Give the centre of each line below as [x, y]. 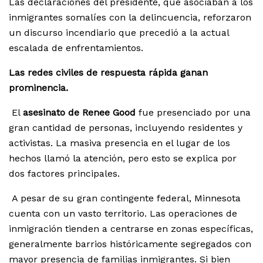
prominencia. [38, 88]
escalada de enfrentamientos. [76, 48]
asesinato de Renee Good [79, 113]
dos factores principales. [64, 174]
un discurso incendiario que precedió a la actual [119, 33]
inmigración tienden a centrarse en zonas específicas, [131, 229]
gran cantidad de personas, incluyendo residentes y [126, 128]
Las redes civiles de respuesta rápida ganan [108, 73]
